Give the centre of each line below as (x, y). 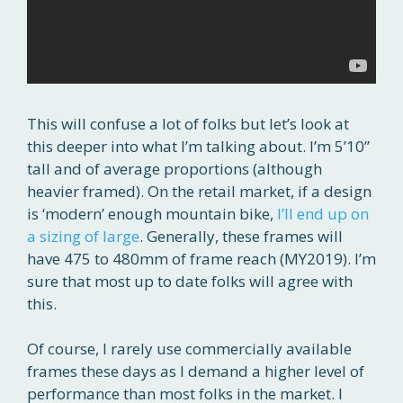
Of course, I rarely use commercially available (189, 349)
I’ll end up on (323, 213)
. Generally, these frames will (241, 236)
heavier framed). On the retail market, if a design (199, 191)
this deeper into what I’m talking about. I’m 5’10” (198, 146)
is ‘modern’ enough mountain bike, (152, 213)
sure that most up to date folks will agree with (190, 281)
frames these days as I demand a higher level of (196, 372)
